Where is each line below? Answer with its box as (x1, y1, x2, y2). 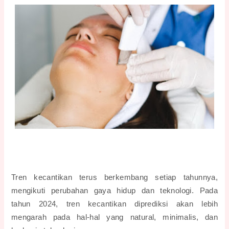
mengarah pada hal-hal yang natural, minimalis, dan (11, 213, 218, 221)
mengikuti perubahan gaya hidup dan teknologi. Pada (11, 186, 218, 195)
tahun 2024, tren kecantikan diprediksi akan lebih (11, 199, 218, 208)
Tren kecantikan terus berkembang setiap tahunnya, (11, 173, 218, 181)
